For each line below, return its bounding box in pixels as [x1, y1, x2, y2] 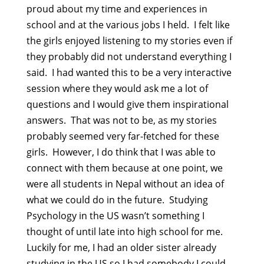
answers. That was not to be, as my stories [26, 114, 217, 127]
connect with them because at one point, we [26, 161, 223, 174]
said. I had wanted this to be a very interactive [26, 66, 232, 79]
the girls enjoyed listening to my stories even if [26, 34, 232, 47]
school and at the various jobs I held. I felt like [26, 18, 230, 31]
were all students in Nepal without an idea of [26, 177, 224, 190]
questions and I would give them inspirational [26, 98, 229, 111]
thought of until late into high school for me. [26, 225, 225, 238]
